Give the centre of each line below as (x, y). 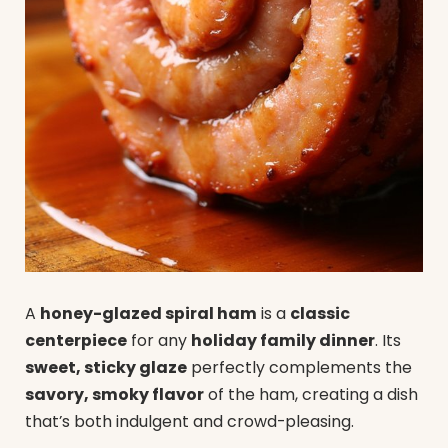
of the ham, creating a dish (311, 395)
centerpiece (76, 341)
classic (320, 314)
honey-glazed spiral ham (148, 314)
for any (159, 341)
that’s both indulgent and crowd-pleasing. (189, 422)
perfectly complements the (299, 368)
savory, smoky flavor (114, 395)
